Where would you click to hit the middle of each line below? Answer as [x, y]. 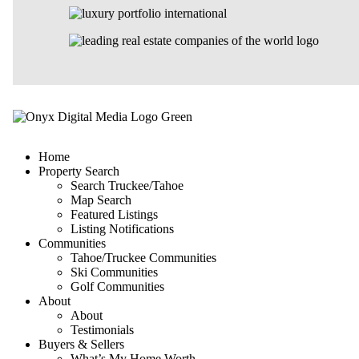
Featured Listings [114, 214]
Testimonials [102, 329]
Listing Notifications [122, 228]
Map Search [101, 200]
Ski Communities [114, 272]
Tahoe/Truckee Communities [143, 257]
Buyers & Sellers [81, 344]
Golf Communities [117, 286]
